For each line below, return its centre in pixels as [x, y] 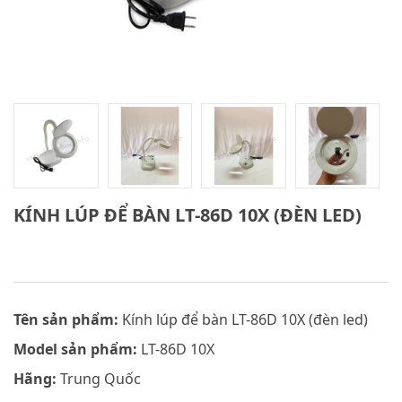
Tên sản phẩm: [66, 319]
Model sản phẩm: [75, 349]
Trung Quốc [99, 378]
